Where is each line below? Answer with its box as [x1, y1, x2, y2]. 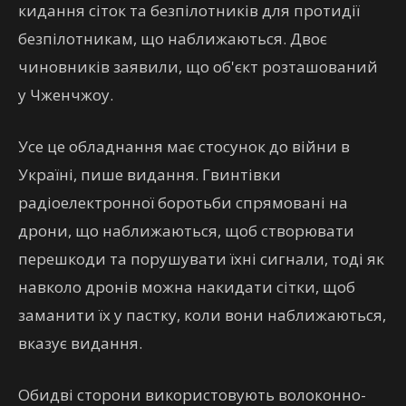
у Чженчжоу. [18, 84, 113, 105]
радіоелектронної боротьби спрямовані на [18, 192, 348, 213]
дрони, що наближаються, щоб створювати [18, 220, 354, 241]
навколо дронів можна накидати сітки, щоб [18, 276, 355, 297]
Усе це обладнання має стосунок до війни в [18, 136, 350, 157]
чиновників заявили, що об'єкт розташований [18, 56, 378, 77]
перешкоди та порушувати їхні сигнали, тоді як [18, 248, 384, 269]
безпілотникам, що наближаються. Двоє [18, 28, 327, 49]
